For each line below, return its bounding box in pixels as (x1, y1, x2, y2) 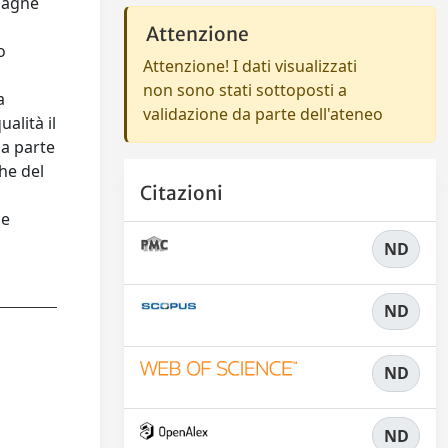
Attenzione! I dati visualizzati (143, 55, 357, 77)
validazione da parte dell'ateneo (143, 103, 383, 125)
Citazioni (140, 181, 223, 206)
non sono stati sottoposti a (143, 79, 347, 101)
